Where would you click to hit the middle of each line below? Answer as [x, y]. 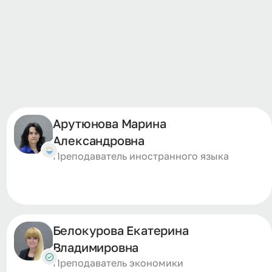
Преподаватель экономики [118, 263]
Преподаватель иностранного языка [141, 156]
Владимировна [96, 247]
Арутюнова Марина [109, 123]
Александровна [99, 140]
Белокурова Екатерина [121, 230]
